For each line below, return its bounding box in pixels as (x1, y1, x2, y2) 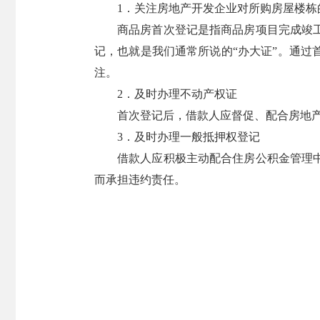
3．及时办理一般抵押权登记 (117, 131, 260, 143)
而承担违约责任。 (94, 174, 186, 186)
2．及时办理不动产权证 (117, 88, 237, 100)
